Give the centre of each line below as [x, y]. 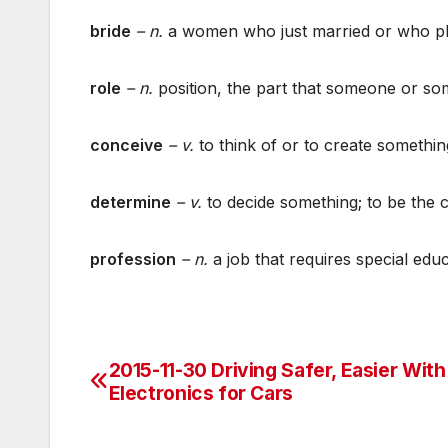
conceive [126, 144]
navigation [170, 419]
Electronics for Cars [200, 392]
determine [130, 201]
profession [133, 258]
